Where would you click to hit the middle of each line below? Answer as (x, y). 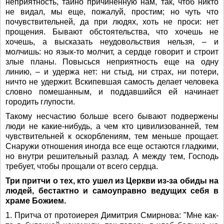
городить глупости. (40, 102)
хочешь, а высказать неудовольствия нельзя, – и (112, 42)
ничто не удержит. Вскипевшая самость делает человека (112, 82)
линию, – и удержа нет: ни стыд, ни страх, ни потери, (112, 72)
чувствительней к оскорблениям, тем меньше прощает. (112, 136)
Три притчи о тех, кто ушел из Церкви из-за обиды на (112, 181)
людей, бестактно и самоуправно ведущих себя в (112, 191)
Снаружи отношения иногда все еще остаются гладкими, (112, 146)
